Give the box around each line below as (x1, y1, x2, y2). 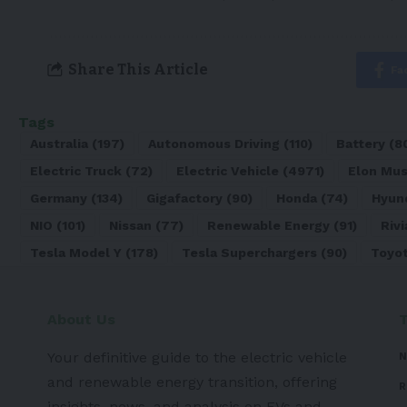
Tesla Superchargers (182, 244, 317, 260)
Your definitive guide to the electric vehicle (47, 348, 347, 366)
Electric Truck (30, 163, 122, 178)
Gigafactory (146, 190, 223, 205)
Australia (30, 135, 88, 151)
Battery (336, 135, 385, 151)
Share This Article (68, 61, 208, 79)
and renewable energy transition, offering (47, 372, 337, 391)
